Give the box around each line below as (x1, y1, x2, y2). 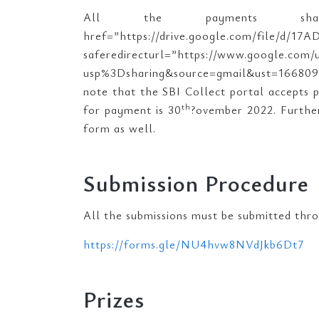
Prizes (83, 283, 145, 314)
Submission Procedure (83, 167, 309, 198)
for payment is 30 (83, 102, 182, 117)
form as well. (83, 120, 156, 136)
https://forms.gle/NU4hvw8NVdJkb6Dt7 (83, 236, 304, 252)
